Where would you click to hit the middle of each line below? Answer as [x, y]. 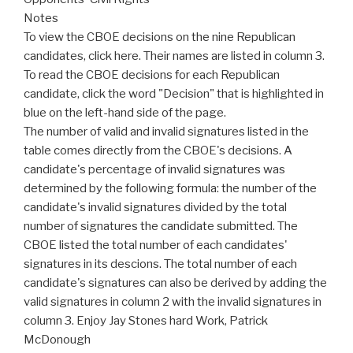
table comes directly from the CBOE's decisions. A [158, 151]
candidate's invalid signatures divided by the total [155, 208]
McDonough [57, 340]
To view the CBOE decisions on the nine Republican [160, 37]
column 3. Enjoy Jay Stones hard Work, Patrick [146, 321]
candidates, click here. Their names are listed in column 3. [174, 56]
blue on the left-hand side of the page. [125, 113]
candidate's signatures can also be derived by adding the [175, 283]
